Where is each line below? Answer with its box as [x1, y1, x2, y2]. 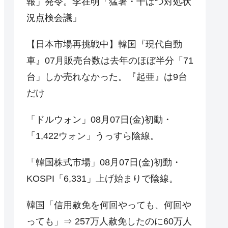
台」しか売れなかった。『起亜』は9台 [26, 71, 187, 82]
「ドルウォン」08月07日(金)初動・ [26, 114, 172, 125]
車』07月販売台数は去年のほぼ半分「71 [26, 55, 193, 66]
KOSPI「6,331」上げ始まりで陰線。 [26, 173, 178, 184]
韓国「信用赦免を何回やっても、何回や [26, 199, 191, 210]
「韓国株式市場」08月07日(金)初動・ [26, 157, 181, 167]
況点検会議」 [26, 12, 81, 23]
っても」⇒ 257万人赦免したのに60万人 [26, 216, 192, 226]
